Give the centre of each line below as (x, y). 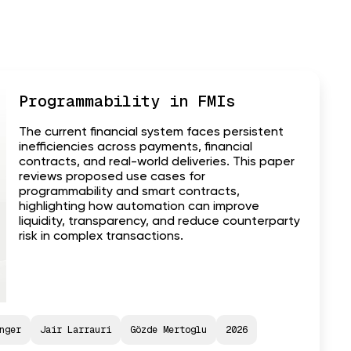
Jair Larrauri (76, 329)
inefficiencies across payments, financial (136, 148)
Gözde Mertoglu (168, 329)
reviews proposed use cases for (112, 177)
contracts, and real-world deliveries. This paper (157, 163)
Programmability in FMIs (127, 101)
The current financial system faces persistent (151, 133)
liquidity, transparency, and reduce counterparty (159, 222)
